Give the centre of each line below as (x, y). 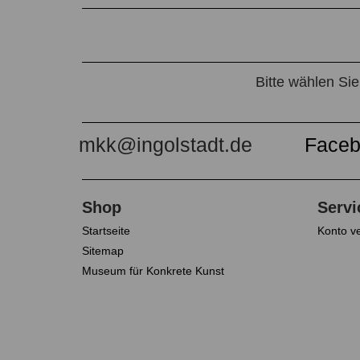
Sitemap (103, 251)
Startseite (106, 231)
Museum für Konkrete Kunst (153, 271)
